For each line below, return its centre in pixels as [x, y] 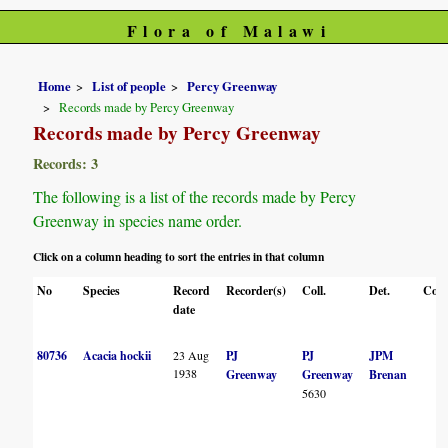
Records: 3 [66, 164]
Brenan [388, 374]
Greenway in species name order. [138, 221]
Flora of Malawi [228, 30]
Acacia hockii [117, 355]
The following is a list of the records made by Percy [195, 197]
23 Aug [191, 354]
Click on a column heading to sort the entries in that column [179, 256]
